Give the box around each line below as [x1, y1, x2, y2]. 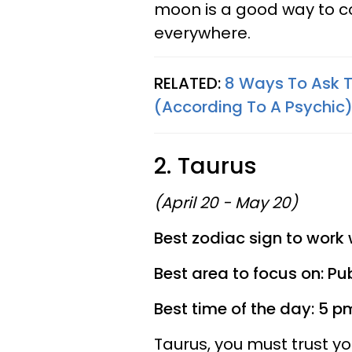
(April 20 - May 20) [154, 192, 298, 214]
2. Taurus [154, 150, 257, 181]
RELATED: [154, 72, 225, 94]
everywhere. [154, 22, 251, 44]
